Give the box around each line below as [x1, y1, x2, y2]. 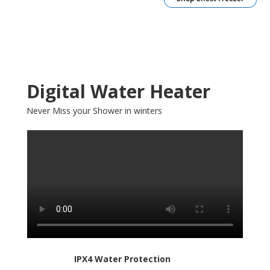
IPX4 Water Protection [74, 253, 171, 265]
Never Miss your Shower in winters [26, 104, 162, 116]
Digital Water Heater [26, 78, 210, 104]
